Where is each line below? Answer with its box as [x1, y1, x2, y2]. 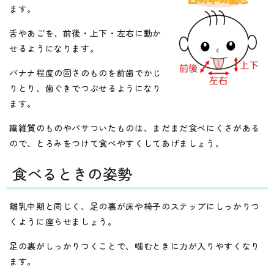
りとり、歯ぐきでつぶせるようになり [9, 81, 161, 94]
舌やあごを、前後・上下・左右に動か [9, 26, 161, 39]
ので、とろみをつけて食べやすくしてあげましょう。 [9, 136, 224, 149]
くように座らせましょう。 [9, 215, 117, 228]
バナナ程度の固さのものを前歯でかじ [9, 66, 161, 79]
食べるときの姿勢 [12, 162, 133, 184]
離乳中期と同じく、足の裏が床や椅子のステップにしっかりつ [9, 199, 260, 212]
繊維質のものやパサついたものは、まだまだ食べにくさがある [9, 121, 260, 134]
